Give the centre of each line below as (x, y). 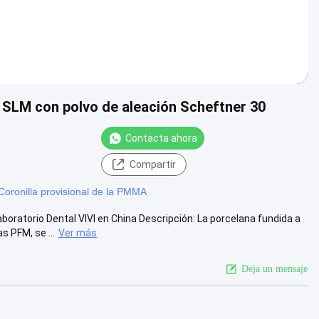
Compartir (152, 164)
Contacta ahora (161, 138)
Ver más (78, 232)
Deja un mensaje (274, 268)
